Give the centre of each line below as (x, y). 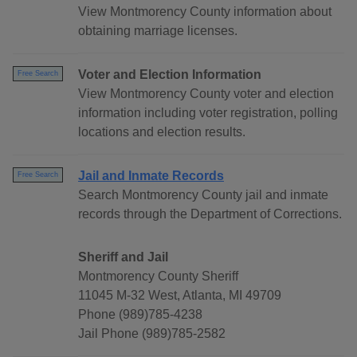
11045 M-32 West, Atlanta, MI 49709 (180, 296)
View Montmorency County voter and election (206, 94)
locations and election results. (162, 132)
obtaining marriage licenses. (158, 31)
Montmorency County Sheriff (158, 277)
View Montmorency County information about (205, 12)
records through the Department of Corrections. (210, 214)
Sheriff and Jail (123, 257)
